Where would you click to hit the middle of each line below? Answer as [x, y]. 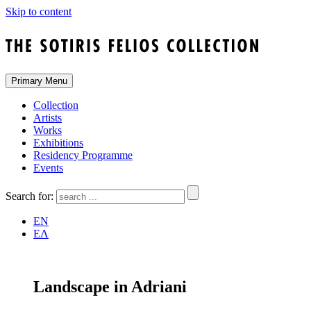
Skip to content [39, 11]
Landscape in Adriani [110, 286]
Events [48, 167]
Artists [48, 117]
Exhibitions [58, 142]
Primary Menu [39, 81]
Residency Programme [83, 155]
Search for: [30, 196]
